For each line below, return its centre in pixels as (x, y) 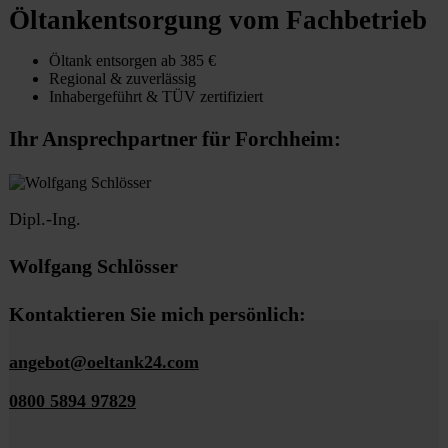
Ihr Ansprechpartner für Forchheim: (175, 139)
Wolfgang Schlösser (93, 267)
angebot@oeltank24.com (104, 362)
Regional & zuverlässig (122, 78)
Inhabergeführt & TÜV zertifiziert (156, 96)
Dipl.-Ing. (45, 219)
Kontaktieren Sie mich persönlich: (157, 315)
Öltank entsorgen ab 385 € (132, 60)
